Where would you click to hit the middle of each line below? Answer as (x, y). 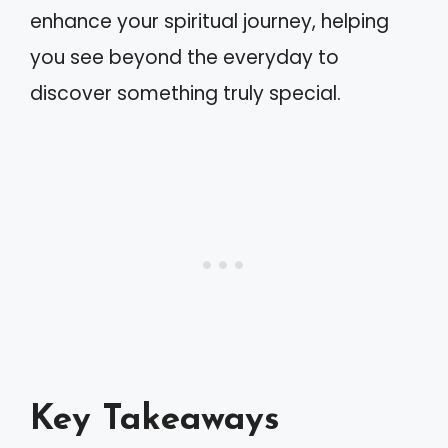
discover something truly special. (185, 93)
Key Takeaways (155, 420)
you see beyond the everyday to (184, 57)
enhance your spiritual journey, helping (209, 21)
